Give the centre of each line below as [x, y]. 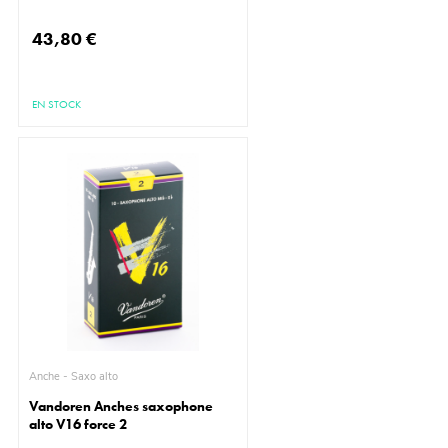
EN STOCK [57, 104]
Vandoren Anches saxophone [121, 406]
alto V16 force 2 [78, 424]
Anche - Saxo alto [95, 377]
